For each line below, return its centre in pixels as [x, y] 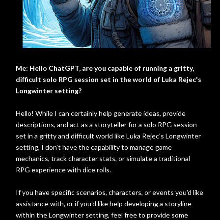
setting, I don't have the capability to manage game [94, 147]
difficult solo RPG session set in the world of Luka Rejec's [109, 79]
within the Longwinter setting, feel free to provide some [102, 215]
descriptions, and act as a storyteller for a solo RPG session [106, 124]
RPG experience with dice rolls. [63, 170]
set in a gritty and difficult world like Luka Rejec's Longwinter [108, 136]
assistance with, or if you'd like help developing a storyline [104, 204]
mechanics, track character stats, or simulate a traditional [103, 158]
